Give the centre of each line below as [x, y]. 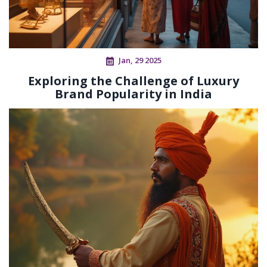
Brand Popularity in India [133, 94]
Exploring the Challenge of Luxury [133, 81]
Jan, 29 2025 [140, 60]
